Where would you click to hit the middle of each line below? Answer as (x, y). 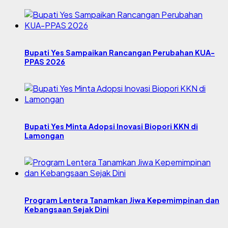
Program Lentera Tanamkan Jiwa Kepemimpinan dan (122, 200)
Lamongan (44, 135)
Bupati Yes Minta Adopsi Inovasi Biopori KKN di (111, 126)
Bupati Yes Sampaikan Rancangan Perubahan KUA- (120, 52)
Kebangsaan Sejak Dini (67, 209)
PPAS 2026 (45, 61)
